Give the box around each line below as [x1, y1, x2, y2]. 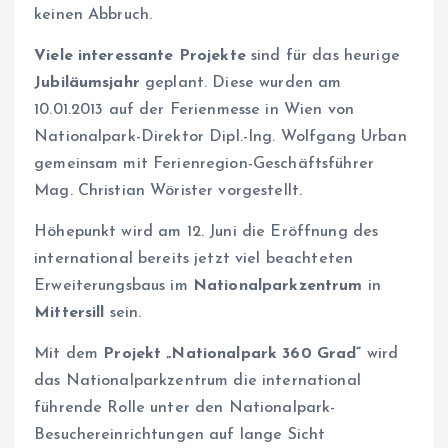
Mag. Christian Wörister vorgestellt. [34, 182, 303, 199]
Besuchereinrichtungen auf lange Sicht [34, 427, 326, 444]
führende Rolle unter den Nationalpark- [34, 400, 336, 417]
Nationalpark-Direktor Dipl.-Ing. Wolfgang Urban [34, 128, 407, 145]
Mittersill [34, 305, 105, 322]
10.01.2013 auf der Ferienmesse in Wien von [34, 101, 354, 118]
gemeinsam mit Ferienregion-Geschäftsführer [34, 155, 374, 172]
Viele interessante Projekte [34, 47, 246, 64]
